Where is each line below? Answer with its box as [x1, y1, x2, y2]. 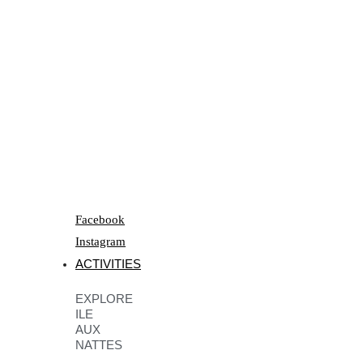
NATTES [75, 338, 122, 352]
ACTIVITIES [75, 256, 141, 271]
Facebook [75, 212, 125, 226]
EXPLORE [75, 292, 133, 306]
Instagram [75, 234, 126, 248]
